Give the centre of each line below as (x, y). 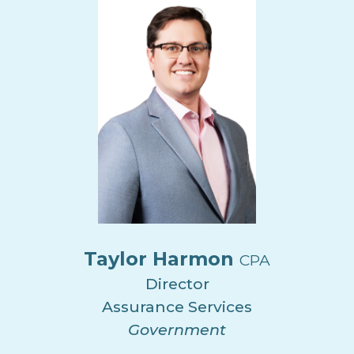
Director (177, 283)
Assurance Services (177, 306)
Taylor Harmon (162, 258)
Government (177, 329)
